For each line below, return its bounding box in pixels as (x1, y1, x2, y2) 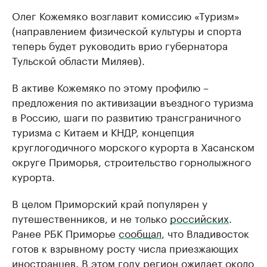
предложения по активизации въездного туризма (12, 93, 253, 109)
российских (170, 209, 229, 225)
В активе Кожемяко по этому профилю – (12, 78, 209, 94)
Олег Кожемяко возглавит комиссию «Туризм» (12, 7, 240, 23)
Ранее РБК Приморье (12, 224, 119, 240)
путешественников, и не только (12, 209, 170, 225)
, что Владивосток (162, 224, 249, 240)
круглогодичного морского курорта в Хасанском (12, 138, 254, 154)
